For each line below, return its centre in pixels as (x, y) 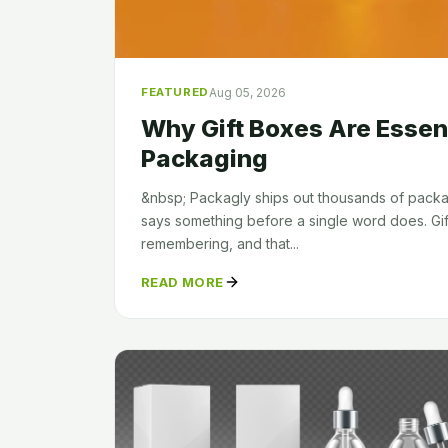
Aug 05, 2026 (247, 92)
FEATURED (175, 92)
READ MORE (182, 281)
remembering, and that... (220, 243)
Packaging (204, 158)
